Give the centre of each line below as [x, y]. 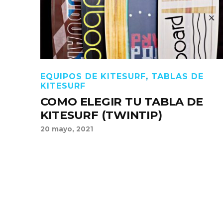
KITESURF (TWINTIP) [101, 115]
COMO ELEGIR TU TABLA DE [121, 102]
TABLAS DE [177, 76]
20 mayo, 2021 [66, 129]
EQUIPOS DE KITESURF [93, 76]
